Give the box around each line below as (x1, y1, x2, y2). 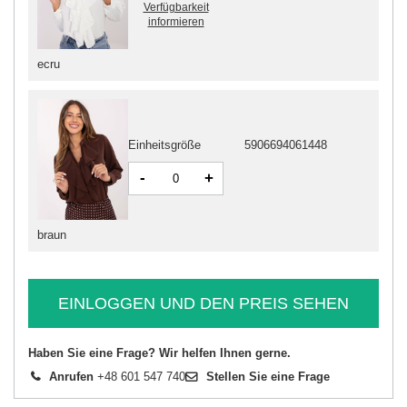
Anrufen (49, 370, 94, 384)
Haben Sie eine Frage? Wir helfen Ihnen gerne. (28, 346, 291, 361)
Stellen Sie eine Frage (206, 370, 330, 384)
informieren (147, 15, 204, 28)
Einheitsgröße (128, 137, 201, 152)
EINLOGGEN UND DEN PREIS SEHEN (58, 293, 349, 313)
